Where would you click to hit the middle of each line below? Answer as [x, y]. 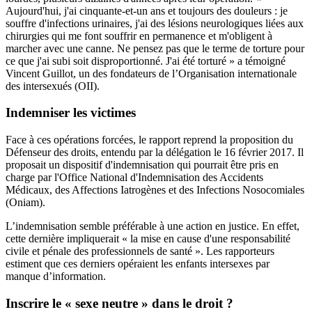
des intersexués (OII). [53, 86]
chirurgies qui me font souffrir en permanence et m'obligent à [139, 36]
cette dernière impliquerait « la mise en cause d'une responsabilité [148, 239]
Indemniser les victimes [71, 113]
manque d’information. [56, 276]
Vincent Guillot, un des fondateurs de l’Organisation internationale [151, 73]
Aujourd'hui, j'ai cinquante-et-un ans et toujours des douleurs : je [147, 10]
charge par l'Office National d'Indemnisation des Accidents [134, 178]
